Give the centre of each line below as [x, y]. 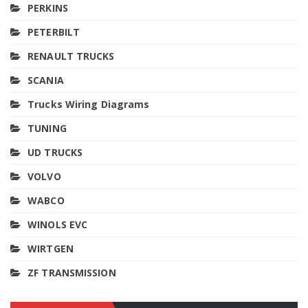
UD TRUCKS [55, 152]
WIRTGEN [51, 248]
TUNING [47, 128]
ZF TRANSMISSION [72, 272]
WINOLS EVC [58, 224]
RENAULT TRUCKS [71, 56]
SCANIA [46, 80]
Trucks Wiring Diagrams [89, 104]
